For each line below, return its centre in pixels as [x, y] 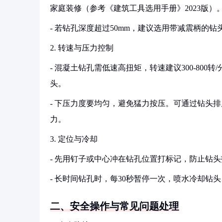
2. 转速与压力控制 [82, 48]
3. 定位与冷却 [74, 139]
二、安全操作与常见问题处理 [114, 206]
